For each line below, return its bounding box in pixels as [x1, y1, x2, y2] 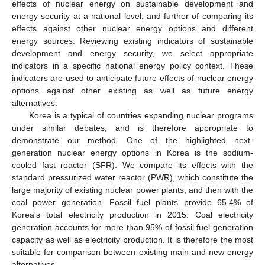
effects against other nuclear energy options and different [12, 23, 253, 33]
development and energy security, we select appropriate [12, 48, 253, 58]
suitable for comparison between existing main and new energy [12, 247, 253, 257]
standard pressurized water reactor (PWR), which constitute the [12, 172, 253, 182]
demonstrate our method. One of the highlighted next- [12, 135, 253, 145]
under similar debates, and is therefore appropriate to [12, 122, 253, 132]
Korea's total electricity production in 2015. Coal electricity [12, 209, 253, 219]
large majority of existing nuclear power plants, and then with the [12, 185, 253, 195]
